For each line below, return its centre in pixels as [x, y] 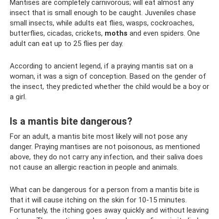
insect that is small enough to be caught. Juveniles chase [103, 12]
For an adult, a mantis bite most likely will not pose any [99, 136]
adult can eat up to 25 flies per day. [66, 43]
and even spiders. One [164, 33]
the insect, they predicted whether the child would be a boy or [109, 86]
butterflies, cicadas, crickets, [57, 33]
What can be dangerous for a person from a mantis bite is [105, 189]
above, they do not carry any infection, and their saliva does [106, 157]
